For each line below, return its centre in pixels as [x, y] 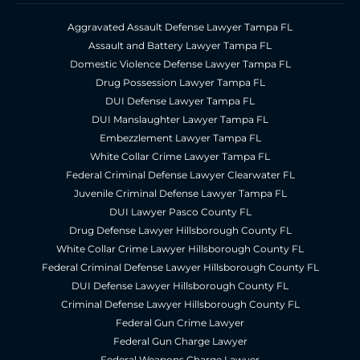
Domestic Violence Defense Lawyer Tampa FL [180, 64]
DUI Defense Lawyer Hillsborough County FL [180, 286]
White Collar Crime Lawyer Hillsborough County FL [180, 249]
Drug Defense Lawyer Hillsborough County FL [180, 231]
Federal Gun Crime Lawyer [180, 323]
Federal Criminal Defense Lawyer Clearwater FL [180, 175]
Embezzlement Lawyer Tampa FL [180, 138]
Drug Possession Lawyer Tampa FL [180, 83]
